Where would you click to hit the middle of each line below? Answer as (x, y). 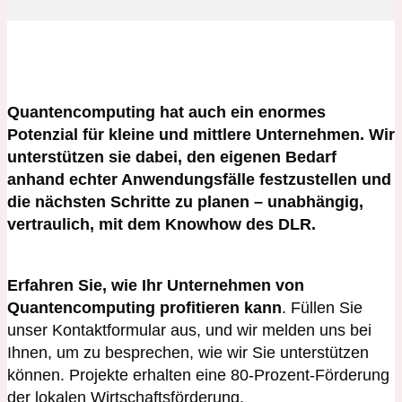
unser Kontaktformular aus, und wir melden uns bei (189, 330)
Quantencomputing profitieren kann (144, 307)
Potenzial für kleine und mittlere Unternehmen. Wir (201, 134)
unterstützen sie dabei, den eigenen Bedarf (172, 157)
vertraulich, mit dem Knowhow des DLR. (162, 224)
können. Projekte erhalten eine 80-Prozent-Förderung (198, 375)
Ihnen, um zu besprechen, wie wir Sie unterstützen (188, 352)
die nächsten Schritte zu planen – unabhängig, (185, 201)
